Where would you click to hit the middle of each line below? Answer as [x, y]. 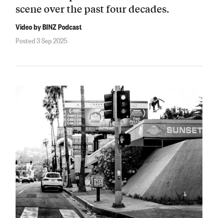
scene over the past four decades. [92, 9]
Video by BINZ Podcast [49, 26]
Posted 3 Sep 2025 [42, 40]
